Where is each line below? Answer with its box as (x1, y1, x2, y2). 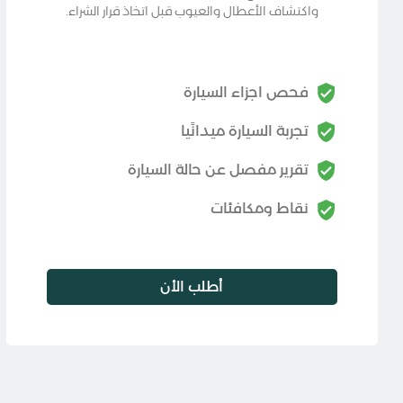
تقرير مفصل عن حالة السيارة (128, 161, 309, 179)
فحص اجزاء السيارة (184, 83, 309, 101)
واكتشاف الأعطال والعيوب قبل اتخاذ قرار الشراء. (65, 3, 318, 20)
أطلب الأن (160, 277, 224, 295)
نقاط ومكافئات (210, 200, 309, 218)
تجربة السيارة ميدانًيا (181, 121, 309, 139)
